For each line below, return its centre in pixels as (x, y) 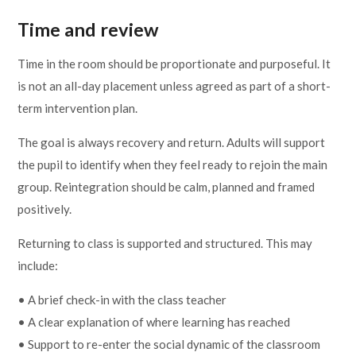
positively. (45, 209)
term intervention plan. (78, 108)
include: (38, 265)
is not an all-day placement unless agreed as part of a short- (174, 85)
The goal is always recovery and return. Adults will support (172, 142)
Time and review (89, 29)
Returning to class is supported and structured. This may (165, 243)
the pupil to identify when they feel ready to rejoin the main (173, 164)
